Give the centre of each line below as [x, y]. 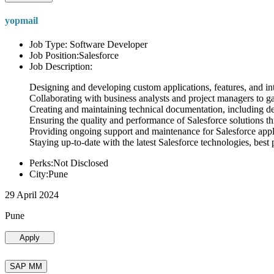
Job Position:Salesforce [74, 56]
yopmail [21, 21]
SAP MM [26, 267]
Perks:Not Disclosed [69, 163]
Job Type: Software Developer [88, 45]
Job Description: [61, 67]
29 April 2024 [32, 195]
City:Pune [49, 174]
